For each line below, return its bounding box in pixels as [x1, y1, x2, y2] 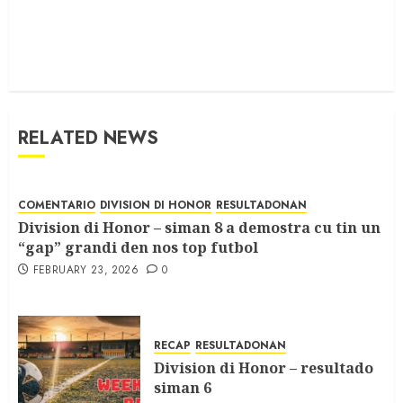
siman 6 [154, 378, 211, 399]
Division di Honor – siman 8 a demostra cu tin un [18, 218, 381, 238]
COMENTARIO [18, 197, 95, 214]
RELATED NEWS [18, 124, 158, 151]
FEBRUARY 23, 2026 [32, 262, 139, 279]
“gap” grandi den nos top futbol [18, 237, 258, 258]
